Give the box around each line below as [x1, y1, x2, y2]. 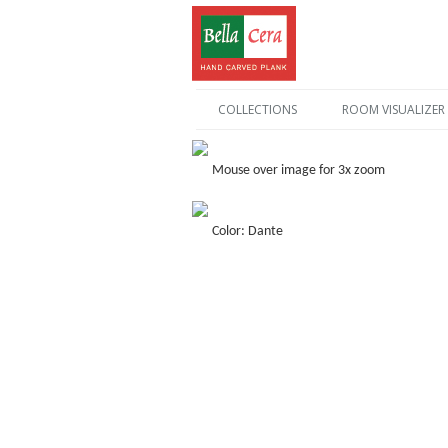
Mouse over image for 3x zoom [212, 163, 385, 178]
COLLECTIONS [217, 101, 297, 118]
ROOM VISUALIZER [341, 101, 445, 118]
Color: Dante [212, 224, 283, 239]
